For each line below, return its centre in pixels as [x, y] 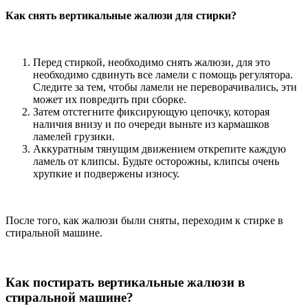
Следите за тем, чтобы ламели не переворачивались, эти [165, 87]
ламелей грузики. [74, 136]
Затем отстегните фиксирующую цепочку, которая [151, 111]
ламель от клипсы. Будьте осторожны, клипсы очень [156, 161]
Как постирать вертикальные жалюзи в [125, 283]
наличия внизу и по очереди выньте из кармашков [151, 124]
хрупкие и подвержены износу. [106, 173]
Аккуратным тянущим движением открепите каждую [159, 148]
